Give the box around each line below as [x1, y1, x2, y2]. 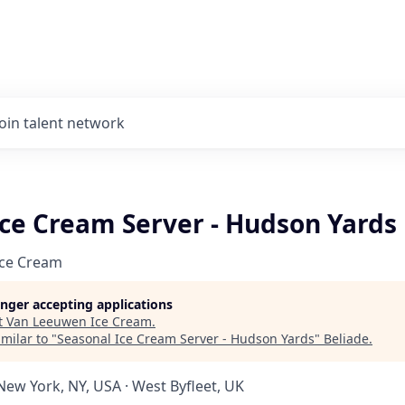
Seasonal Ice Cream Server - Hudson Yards [57, 330, 315, 347]
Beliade [324, 330, 369, 347]
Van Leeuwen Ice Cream [6, 313, 152, 330]
